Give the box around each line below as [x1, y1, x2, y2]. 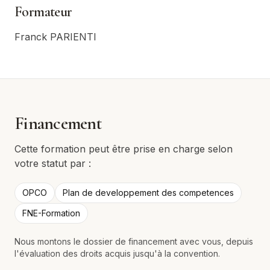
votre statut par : [14, 157, 91, 169]
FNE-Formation [22, 208, 80, 218]
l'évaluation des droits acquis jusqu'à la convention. [14, 248, 220, 259]
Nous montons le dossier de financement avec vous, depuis [14, 236, 253, 246]
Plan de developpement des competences [63, 187, 234, 198]
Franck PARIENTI [14, 31, 96, 43]
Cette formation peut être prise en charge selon [14, 143, 233, 155]
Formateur [14, 3, 72, 20]
